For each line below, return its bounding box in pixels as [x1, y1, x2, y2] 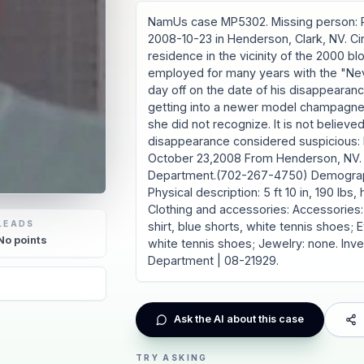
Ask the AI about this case [173, 313, 304, 326]
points [11, 233, 48, 246]
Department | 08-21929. [148, 253, 279, 268]
